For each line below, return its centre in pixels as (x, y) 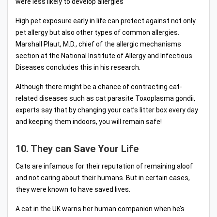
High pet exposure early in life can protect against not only (106, 21)
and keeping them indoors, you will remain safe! (89, 121)
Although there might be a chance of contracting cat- (99, 86)
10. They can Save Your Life (77, 148)
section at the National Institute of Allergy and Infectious (104, 55)
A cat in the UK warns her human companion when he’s (100, 209)
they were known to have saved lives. (73, 189)
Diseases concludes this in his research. (78, 67)
